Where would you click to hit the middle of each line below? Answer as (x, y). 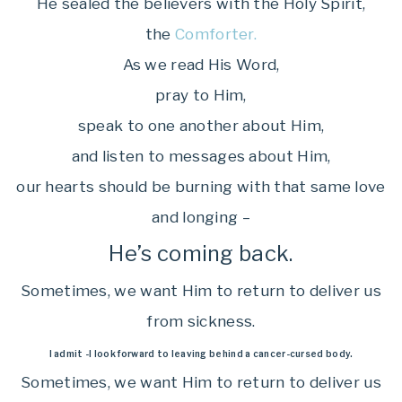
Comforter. (214, 34)
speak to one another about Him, (201, 126)
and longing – (201, 217)
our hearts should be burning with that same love (201, 187)
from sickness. (201, 321)
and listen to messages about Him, (201, 156)
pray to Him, (201, 95)
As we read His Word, (201, 65)
